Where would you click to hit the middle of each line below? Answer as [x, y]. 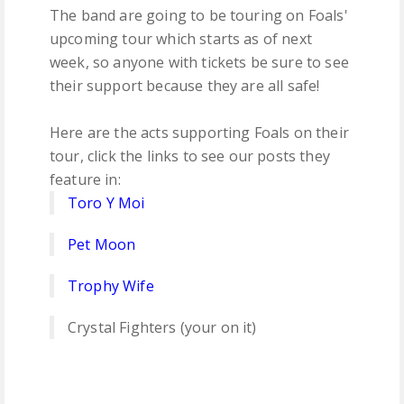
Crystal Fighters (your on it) [162, 327]
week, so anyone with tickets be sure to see [199, 62]
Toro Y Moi [106, 202]
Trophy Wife [111, 285]
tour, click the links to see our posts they [190, 156]
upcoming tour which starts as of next [181, 38]
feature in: [85, 179]
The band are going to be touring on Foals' [199, 15]
